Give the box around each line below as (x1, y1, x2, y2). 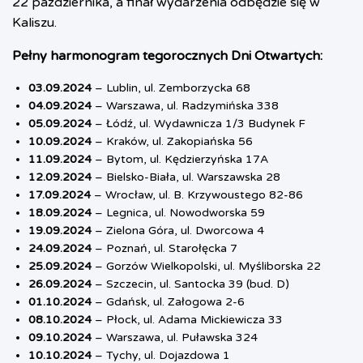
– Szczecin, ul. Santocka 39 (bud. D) (92, 277, 289, 292)
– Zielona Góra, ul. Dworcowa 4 (92, 224, 264, 238)
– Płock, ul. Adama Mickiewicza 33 (92, 313, 283, 327)
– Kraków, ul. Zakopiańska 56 (92, 135, 253, 149)
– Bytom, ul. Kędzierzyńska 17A (92, 152, 268, 167)
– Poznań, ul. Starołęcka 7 (92, 241, 237, 256)
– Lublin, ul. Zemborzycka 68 (92, 81, 250, 96)
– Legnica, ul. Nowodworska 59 (92, 206, 265, 220)
